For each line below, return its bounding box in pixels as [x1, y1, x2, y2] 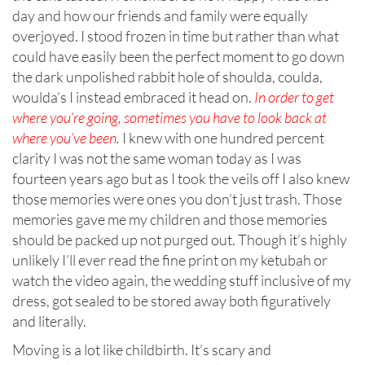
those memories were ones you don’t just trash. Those [12, 190, 342, 209]
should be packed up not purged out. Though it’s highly [12, 231, 347, 249]
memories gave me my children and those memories [12, 210, 328, 229]
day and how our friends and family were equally [12, 7, 308, 25]
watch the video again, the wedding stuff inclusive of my [12, 271, 351, 290]
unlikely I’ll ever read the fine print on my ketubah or [12, 251, 328, 270]
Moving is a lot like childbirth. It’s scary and [12, 341, 271, 359]
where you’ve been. [12, 129, 120, 147]
